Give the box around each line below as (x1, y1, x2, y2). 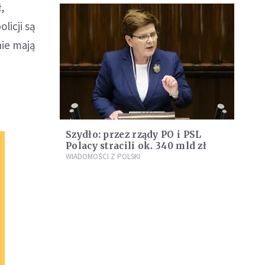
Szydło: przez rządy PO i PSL (66, 129, 202, 141)
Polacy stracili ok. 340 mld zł (66, 140, 206, 152)
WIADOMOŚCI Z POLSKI (66, 151, 140, 162)
